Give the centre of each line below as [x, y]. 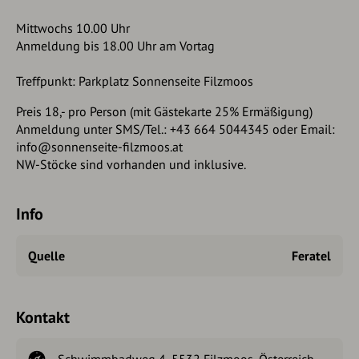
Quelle [46, 255]
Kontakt [43, 317]
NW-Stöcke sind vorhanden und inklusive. [131, 164]
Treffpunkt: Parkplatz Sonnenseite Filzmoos [135, 81]
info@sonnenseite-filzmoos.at [99, 146]
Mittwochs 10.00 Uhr [73, 28]
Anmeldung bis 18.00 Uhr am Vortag [115, 45]
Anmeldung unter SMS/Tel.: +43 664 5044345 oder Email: [175, 129]
